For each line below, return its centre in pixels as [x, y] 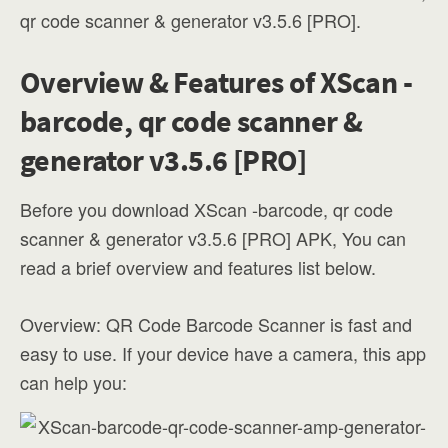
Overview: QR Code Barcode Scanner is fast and [216, 324]
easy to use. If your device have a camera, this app [223, 353]
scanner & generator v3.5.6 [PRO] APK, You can [213, 238]
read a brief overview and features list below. [198, 267]
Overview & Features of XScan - [216, 82]
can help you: [73, 382]
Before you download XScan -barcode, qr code [206, 209]
